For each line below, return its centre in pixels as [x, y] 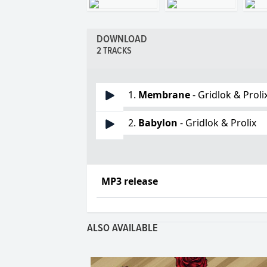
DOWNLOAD [122, 40]
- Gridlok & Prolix [217, 123]
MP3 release [130, 181]
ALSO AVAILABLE [123, 229]
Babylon [158, 123]
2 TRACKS [114, 52]
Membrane [164, 95]
